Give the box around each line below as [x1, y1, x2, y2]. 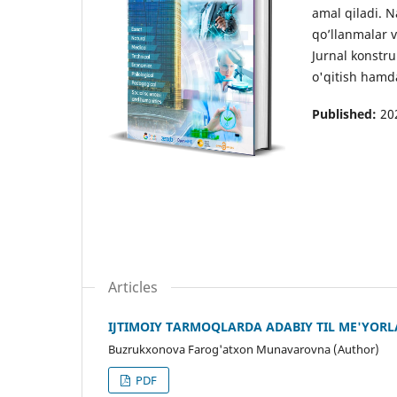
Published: [312, 105, 380, 122]
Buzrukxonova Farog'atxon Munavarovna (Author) [108, 340, 379, 357]
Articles [108, 276, 158, 297]
